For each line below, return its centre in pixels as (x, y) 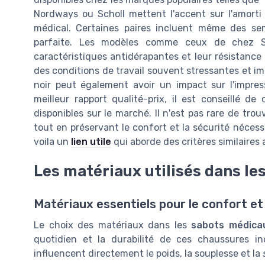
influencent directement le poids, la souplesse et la (148, 254)
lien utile (91, 141)
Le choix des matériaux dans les (113, 225)
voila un (52, 141)
